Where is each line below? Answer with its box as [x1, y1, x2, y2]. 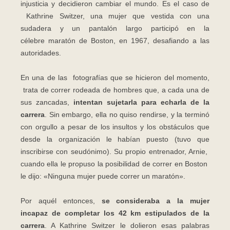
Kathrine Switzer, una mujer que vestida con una [21, 12, 209, 21]
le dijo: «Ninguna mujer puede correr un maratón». [21, 172, 185, 181]
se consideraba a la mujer [101, 197, 210, 205]
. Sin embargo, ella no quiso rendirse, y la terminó [45, 110, 209, 119]
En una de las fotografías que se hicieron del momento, [21, 73, 209, 82]
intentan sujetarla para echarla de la [73, 98, 209, 107]
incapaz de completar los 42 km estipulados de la [21, 209, 209, 218]
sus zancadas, [21, 98, 73, 107]
